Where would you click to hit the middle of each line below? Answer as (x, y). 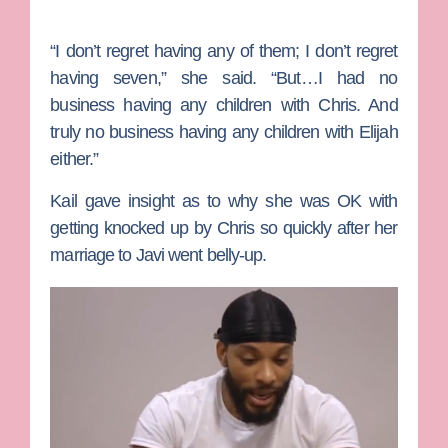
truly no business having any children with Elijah (224, 132)
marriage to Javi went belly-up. (158, 254)
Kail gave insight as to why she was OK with (224, 200)
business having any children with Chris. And (224, 105)
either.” (74, 159)
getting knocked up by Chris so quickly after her (224, 227)
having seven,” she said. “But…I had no (224, 78)
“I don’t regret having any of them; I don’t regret (224, 51)
